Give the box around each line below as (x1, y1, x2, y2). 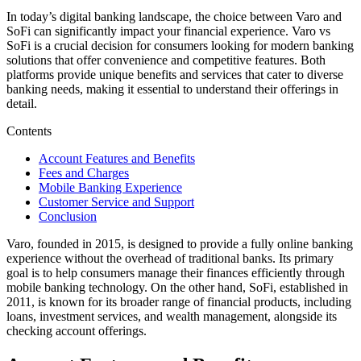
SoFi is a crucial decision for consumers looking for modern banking (6, 39, 354, 53)
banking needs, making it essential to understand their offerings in (6, 82, 338, 97)
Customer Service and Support (39, 195, 194, 210)
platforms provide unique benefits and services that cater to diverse (6, 68, 343, 82)
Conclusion (39, 210, 97, 224)
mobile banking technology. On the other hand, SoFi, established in (6, 280, 348, 295)
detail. (6, 97, 37, 111)
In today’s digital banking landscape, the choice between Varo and (6, 10, 342, 24)
